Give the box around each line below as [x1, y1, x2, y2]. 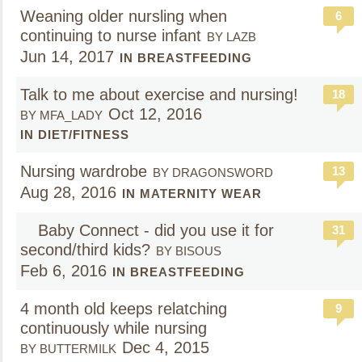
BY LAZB [207, 30, 256, 44]
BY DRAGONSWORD [153, 166, 273, 179]
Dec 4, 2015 [122, 339, 209, 356]
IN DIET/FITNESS [20, 128, 129, 141]
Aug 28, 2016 [20, 183, 116, 201]
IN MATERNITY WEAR [122, 187, 262, 200]
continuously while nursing [20, 319, 207, 337]
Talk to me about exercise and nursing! [20, 86, 298, 103]
